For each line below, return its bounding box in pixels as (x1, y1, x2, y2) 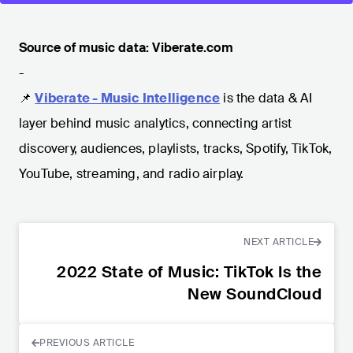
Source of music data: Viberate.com (19, 39, 233, 56)
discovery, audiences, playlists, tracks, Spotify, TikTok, (19, 139, 333, 157)
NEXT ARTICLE (243, 235, 314, 248)
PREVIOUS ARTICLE (39, 336, 134, 349)
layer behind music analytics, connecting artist (19, 114, 292, 132)
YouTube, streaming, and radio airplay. (19, 165, 244, 182)
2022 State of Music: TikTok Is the (57, 261, 321, 282)
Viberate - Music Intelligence (35, 89, 221, 106)
